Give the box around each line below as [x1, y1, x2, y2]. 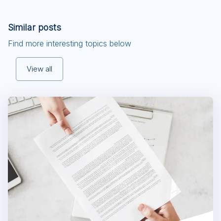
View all [27, 64, 52, 74]
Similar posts [8, 22, 61, 33]
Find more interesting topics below [8, 38, 131, 49]
